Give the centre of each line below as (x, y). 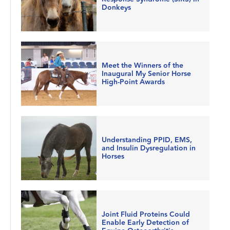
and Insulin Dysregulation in (148, 148)
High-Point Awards (133, 82)
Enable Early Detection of (145, 223)
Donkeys (116, 7)
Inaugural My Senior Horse (146, 74)
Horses (113, 156)
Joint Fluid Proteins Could (146, 214)
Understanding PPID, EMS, (147, 140)
